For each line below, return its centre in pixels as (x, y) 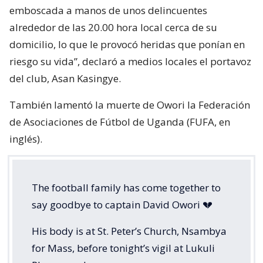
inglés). (26, 139)
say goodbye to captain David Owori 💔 (122, 205)
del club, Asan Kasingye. (65, 79)
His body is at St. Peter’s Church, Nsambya (129, 231)
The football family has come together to (126, 188)
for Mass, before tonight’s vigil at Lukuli (123, 248)
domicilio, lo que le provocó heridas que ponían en (127, 45)
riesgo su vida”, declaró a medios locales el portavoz (130, 62)
